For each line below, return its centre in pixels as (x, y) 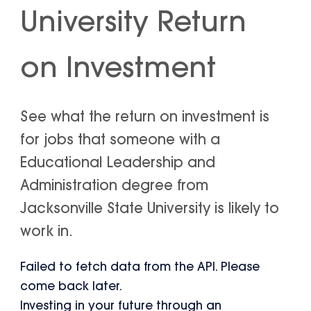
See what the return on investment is (145, 118)
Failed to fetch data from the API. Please (140, 267)
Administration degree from (115, 186)
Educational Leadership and (118, 163)
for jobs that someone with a (120, 141)
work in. (47, 232)
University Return (134, 24)
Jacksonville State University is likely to (150, 209)
